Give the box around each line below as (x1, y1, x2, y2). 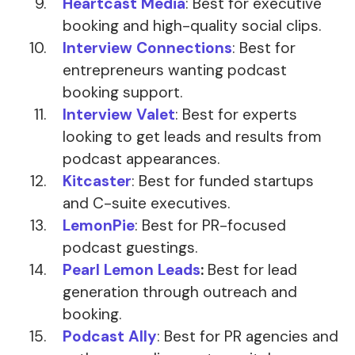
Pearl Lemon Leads (63, 260, 200, 281)
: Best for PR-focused (135, 216, 286, 236)
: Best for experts (175, 105, 297, 125)
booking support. (63, 82, 182, 103)
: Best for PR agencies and (157, 326, 338, 347)
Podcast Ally (63, 326, 157, 347)
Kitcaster (63, 171, 132, 192)
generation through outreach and (63, 282, 297, 303)
